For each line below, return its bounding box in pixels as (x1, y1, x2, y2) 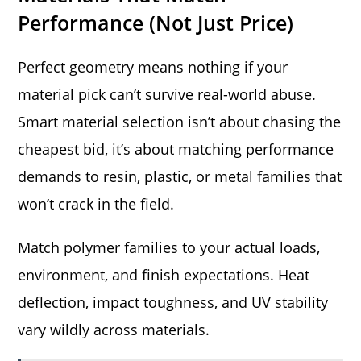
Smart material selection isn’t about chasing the (18, 111, 342, 131)
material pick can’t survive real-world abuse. (18, 84, 317, 104)
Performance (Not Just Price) (18, 8, 294, 36)
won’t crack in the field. (18, 193, 175, 214)
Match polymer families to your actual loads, (18, 237, 321, 257)
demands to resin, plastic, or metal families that (18, 166, 342, 186)
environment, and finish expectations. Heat (18, 264, 310, 284)
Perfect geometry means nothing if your (18, 56, 288, 77)
